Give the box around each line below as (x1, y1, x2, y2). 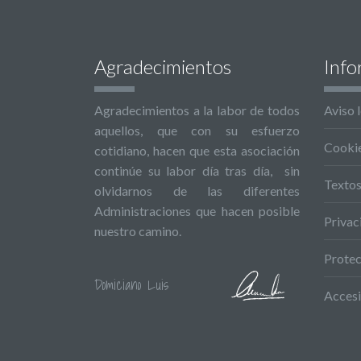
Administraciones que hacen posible (94, 202, 300, 218)
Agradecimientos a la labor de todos (94, 102, 300, 118)
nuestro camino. (94, 222, 181, 239)
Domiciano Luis (94, 273, 168, 297)
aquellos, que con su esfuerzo (94, 122, 300, 138)
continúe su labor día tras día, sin (94, 162, 300, 178)
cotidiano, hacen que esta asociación (94, 142, 300, 158)
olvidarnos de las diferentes (94, 182, 300, 198)
